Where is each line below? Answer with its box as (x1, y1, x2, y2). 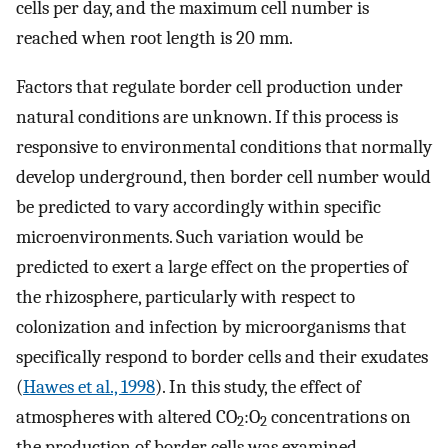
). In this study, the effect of (155, 375, 361, 398)
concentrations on (267, 405, 411, 428)
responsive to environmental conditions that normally (16, 135, 432, 158)
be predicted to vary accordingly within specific (16, 195, 381, 218)
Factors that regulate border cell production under (16, 75, 403, 98)
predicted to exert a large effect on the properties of (16, 255, 408, 278)
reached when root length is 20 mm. (16, 27, 293, 49)
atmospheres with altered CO (16, 405, 237, 428)
